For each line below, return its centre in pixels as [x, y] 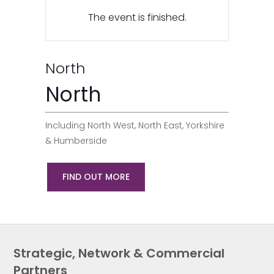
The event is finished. [137, 17]
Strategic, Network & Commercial [119, 253]
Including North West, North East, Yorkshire [135, 126]
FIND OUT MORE [96, 177]
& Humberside [76, 141]
